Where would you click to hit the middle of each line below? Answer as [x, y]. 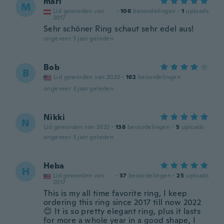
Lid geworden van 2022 [77, 127]
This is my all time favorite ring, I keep [115, 193]
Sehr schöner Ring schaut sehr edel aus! [119, 29]
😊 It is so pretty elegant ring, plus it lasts [122, 211]
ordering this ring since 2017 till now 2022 [122, 202]
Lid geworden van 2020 [87, 77]
